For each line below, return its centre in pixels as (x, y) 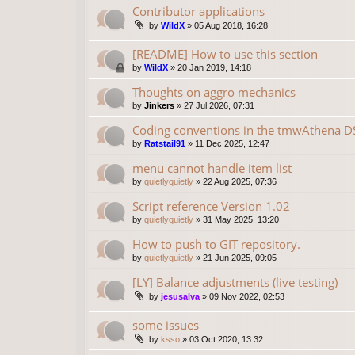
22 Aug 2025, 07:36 (240, 182)
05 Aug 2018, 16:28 (231, 26)
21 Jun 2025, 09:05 (240, 258)
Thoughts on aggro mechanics (214, 92)
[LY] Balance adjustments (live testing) (235, 282)
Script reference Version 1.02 (211, 206)
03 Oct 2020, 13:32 (226, 340)
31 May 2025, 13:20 (241, 220)
